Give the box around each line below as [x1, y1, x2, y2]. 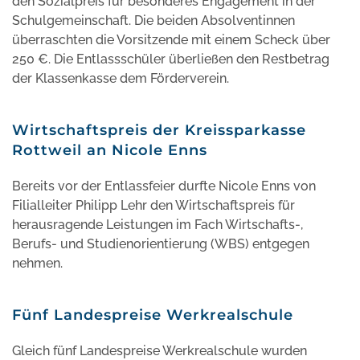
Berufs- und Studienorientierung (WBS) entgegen [12, 235, 309, 252]
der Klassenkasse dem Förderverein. [12, 70, 229, 86]
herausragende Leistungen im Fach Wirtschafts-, [12, 216, 303, 232]
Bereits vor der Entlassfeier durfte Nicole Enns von [12, 178, 316, 194]
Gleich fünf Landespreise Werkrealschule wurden [12, 342, 307, 358]
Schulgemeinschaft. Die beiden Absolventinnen [12, 12, 295, 28]
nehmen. [12, 255, 63, 271]
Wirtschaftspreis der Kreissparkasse [12, 121, 306, 139]
